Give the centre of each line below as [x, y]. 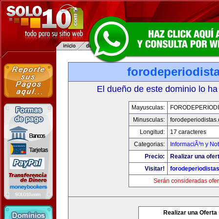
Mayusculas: [148, 108]
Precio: [155, 156]
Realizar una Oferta [190, 213]
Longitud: [152, 132]
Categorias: [149, 144]
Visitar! [155, 169]
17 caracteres [188, 132]
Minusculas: [149, 120]
